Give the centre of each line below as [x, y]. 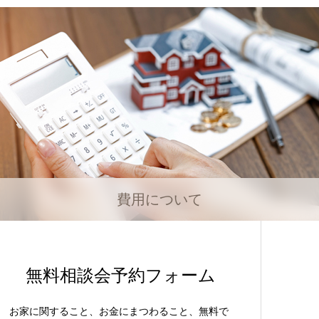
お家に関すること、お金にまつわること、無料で [119, 311]
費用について [159, 199]
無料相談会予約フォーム [121, 275]
